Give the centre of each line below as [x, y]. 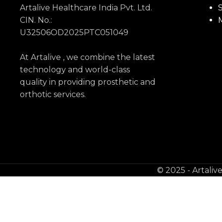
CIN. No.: [36, 20]
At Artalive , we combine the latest [87, 57]
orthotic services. [53, 94]
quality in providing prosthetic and [88, 82]
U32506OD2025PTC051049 [74, 32]
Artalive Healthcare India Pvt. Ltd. [86, 7]
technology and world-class [75, 69]
